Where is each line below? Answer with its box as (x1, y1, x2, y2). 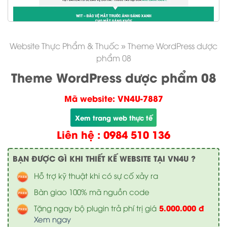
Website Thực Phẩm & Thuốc (10, 40, 119, 51)
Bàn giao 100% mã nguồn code (34, 186, 149, 197)
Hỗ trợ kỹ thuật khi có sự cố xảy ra (34, 170, 158, 180)
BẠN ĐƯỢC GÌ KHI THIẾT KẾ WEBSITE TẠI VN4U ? (13, 153, 196, 164)
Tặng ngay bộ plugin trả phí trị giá (34, 203, 157, 213)
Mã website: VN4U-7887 (64, 92, 163, 104)
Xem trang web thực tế (74, 112, 153, 122)
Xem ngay (34, 214, 71, 224)
